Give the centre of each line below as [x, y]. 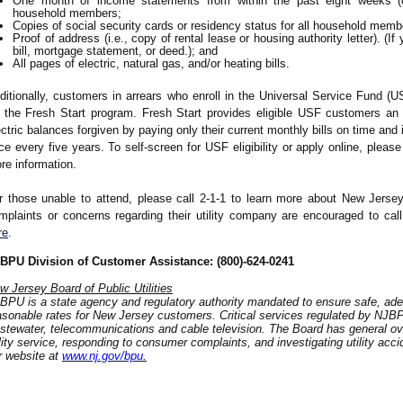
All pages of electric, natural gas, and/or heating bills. [151, 63]
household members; [67, 13]
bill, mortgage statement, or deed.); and [115, 51]
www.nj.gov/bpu [103, 356]
